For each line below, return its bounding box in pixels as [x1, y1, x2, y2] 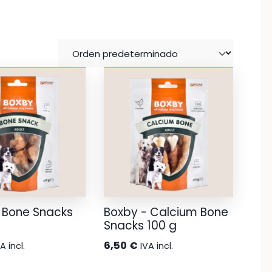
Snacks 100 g [103, 217, 177, 234]
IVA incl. [140, 239, 173, 252]
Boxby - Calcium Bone [103, 204, 228, 221]
